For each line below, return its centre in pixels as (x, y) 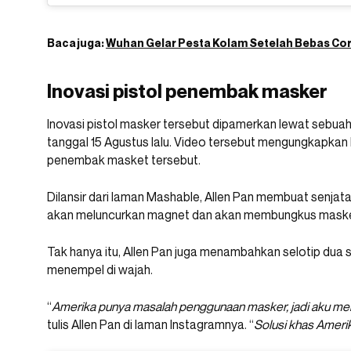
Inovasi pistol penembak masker (187, 91)
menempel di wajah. (100, 269)
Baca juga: (76, 42)
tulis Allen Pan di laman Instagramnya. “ (150, 324)
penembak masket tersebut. (124, 159)
